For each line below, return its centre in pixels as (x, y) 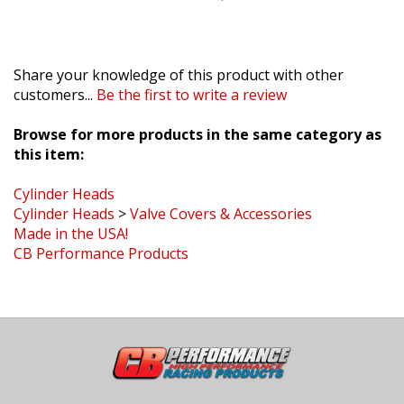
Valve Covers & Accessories (221, 194)
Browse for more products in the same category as (197, 115)
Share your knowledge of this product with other (179, 55)
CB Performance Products (101, 234)
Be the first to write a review (192, 75)
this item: (49, 135)
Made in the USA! (71, 214)
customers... (55, 75)
